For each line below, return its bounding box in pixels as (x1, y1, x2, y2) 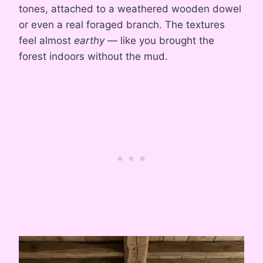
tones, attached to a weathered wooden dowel (19, 2, 241, 15)
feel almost (19, 34, 74, 46)
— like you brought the (104, 34, 214, 46)
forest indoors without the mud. (19, 50, 168, 62)
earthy (74, 34, 104, 46)
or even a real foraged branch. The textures (19, 18, 225, 31)
